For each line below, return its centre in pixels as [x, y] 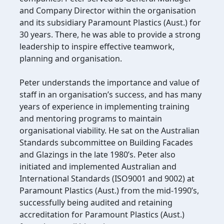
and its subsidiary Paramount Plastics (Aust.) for [110, 22]
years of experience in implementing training [104, 106]
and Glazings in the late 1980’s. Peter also [97, 154]
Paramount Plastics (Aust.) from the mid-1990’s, [109, 190]
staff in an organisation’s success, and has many [110, 94]
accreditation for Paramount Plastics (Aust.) [102, 214]
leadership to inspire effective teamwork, [97, 46]
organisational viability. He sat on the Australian [109, 130]
